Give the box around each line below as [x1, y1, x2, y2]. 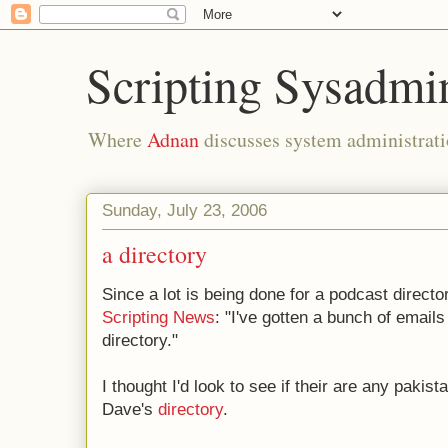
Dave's [102, 400, 158, 419]
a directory [102, 238, 207, 270]
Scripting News [102, 308, 215, 327]
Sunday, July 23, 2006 [102, 200, 267, 220]
